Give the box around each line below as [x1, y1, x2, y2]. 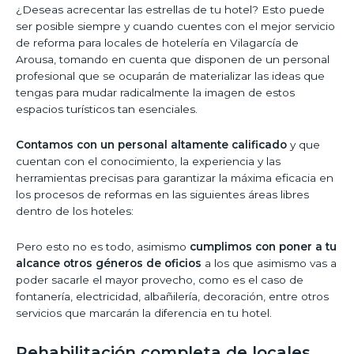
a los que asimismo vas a [201, 256, 337, 269]
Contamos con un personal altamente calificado [16, 137, 287, 151]
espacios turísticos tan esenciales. [16, 102, 198, 115]
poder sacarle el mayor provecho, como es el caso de [16, 273, 303, 286]
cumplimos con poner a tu [190, 239, 337, 253]
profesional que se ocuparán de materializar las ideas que [16, 69, 325, 82]
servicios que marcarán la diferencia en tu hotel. [16, 306, 272, 319]
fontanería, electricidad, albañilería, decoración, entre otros [16, 289, 329, 303]
